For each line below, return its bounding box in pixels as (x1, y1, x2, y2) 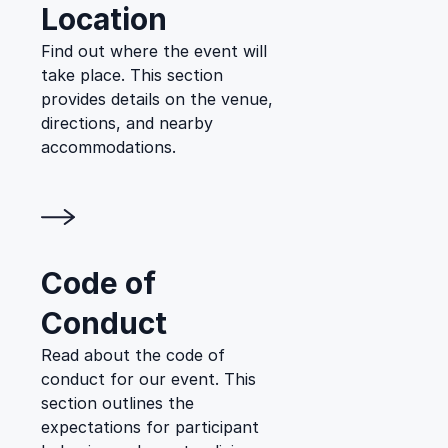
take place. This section (41, 65, 223, 85)
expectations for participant (41, 417, 259, 437)
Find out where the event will (41, 41, 267, 61)
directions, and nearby (41, 113, 213, 133)
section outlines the (41, 393, 194, 413)
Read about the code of (41, 345, 225, 365)
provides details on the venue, (41, 89, 273, 109)
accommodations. (41, 137, 176, 157)
